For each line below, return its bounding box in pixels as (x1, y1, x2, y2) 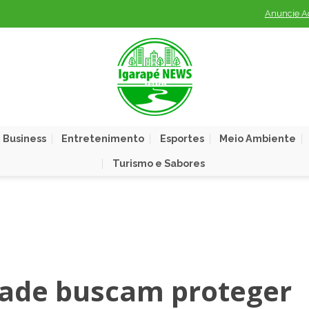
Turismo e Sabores (112, 157, 205, 169)
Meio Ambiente (219, 132, 296, 144)
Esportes (159, 132, 204, 144)
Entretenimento (61, 132, 145, 144)
